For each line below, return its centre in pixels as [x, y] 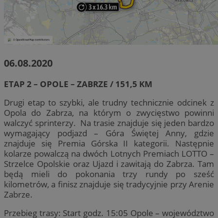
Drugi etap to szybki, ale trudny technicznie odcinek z [109, 102]
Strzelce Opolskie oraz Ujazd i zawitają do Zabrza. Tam [109, 163]
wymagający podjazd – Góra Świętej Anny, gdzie [109, 133]
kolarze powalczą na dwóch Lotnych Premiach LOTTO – [109, 153]
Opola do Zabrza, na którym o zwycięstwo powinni [109, 112]
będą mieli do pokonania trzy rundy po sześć [109, 174]
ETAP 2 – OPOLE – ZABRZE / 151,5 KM [78, 84]
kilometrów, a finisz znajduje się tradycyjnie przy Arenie [109, 184]
